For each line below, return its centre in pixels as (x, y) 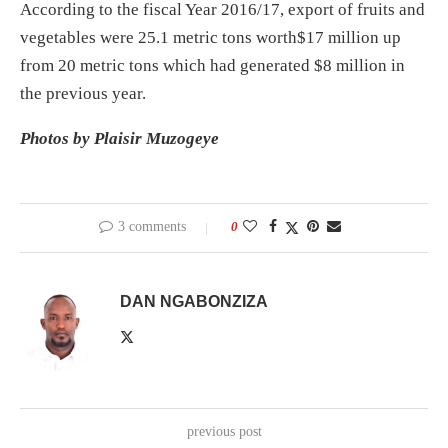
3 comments (152, 226)
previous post (224, 431)
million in (368, 65)
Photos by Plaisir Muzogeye (119, 138)
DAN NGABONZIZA (194, 301)
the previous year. (83, 93)
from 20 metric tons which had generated (167, 65)
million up (362, 37)
